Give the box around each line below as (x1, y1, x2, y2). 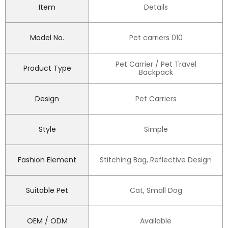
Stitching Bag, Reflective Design (100, 155, 212, 165)
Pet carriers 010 (129, 33, 183, 43)
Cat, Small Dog (129, 185, 182, 196)
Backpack (138, 67, 173, 78)
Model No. (30, 33, 64, 43)
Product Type (23, 63, 71, 74)
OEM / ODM (26, 216, 68, 226)
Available (140, 216, 172, 226)
